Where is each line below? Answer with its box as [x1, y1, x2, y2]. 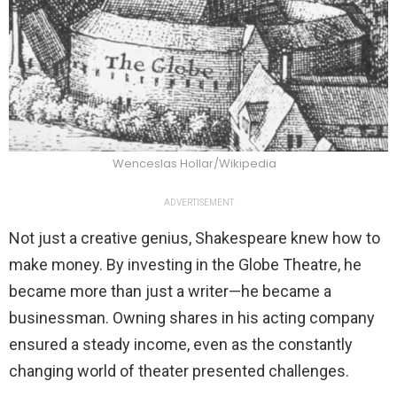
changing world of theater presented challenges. [9, 362, 349, 381]
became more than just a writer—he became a [9, 282, 331, 301]
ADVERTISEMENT [163, 198, 234, 208]
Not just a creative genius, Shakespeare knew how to [9, 229, 380, 248]
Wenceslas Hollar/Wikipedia [112, 155, 276, 173]
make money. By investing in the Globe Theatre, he [9, 255, 362, 275]
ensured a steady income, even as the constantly [9, 335, 353, 354]
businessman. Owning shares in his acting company [9, 308, 375, 328]
